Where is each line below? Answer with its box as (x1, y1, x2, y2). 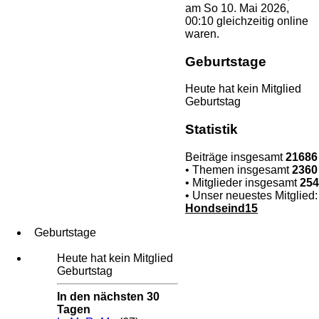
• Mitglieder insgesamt (185, 176, 300, 189)
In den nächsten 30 (57, 290, 159, 303)
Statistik (185, 121, 238, 137)
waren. (185, 27, 219, 40)
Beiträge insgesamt (185, 150, 286, 163)
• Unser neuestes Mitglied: (185, 189, 318, 202)
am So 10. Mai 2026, (185, 1, 289, 14)
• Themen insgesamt (185, 163, 292, 176)
